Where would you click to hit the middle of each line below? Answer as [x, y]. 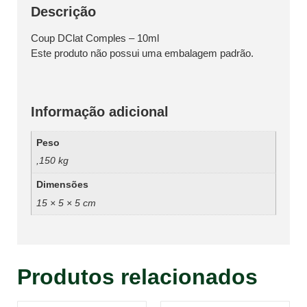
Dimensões [62, 184]
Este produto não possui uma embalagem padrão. [142, 53]
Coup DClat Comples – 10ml [95, 38]
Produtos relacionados [137, 277]
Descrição [63, 11]
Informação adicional [100, 111]
